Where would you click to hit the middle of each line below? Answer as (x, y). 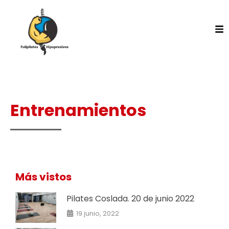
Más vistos (43, 177)
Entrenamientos (78, 110)
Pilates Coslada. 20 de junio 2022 (130, 199)
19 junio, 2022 (98, 213)
